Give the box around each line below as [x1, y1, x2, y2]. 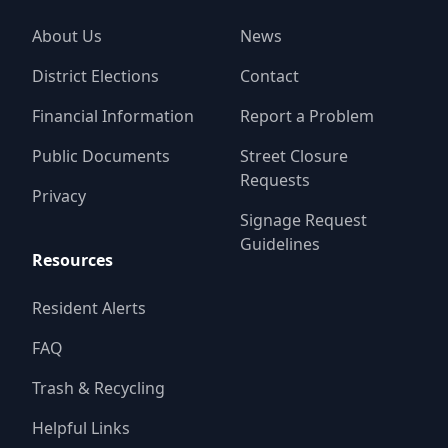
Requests [240, 169, 310, 192]
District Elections [32, 65, 159, 88]
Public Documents [32, 145, 170, 168]
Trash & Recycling [32, 377, 165, 400]
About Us [32, 25, 102, 48]
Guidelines [240, 233, 320, 256]
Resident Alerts [32, 297, 146, 320]
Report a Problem [240, 105, 374, 128]
